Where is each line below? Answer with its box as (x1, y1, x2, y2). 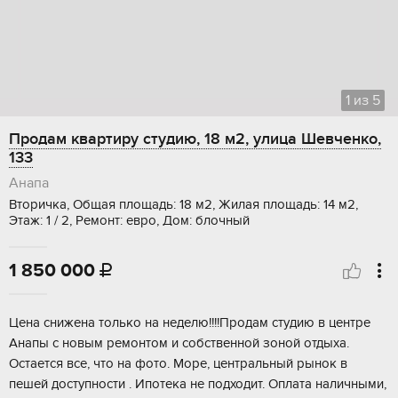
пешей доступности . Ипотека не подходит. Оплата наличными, (9, 376, 386, 393)
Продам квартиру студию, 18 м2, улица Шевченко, (9, 130, 381, 149)
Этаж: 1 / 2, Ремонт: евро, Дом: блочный (9, 212, 250, 229)
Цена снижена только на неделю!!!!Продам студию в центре (9, 314, 370, 331)
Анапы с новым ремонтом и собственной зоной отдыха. (9, 335, 349, 352)
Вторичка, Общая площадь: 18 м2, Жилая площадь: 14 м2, (9, 196, 358, 213)
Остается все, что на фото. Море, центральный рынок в (9, 355, 347, 372)
